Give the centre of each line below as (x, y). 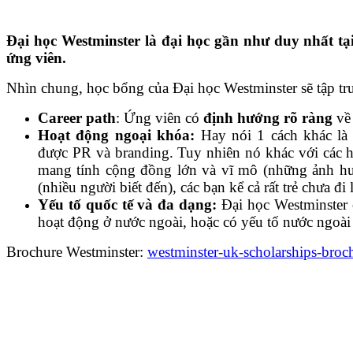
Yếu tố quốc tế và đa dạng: (128, 204)
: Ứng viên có (160, 117)
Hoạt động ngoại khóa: (117, 135)
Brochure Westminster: (77, 251)
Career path (77, 117)
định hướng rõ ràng (268, 117)
